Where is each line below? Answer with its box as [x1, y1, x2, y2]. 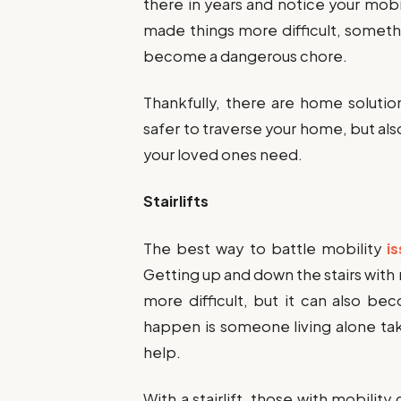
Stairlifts [143, 192, 209, 211]
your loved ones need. [143, 145, 303, 165]
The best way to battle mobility [143, 238, 387, 258]
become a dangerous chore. [143, 47, 348, 65]
